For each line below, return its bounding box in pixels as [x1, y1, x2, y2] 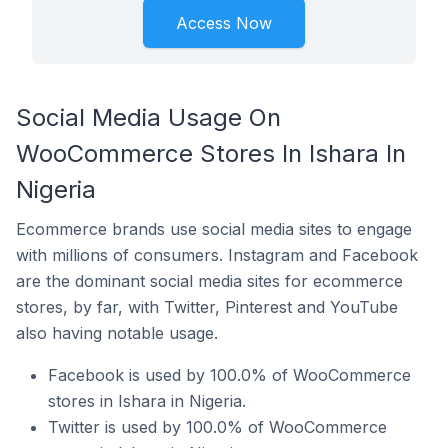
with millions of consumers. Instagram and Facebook [16, 245, 418, 265]
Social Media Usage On [16, 103, 281, 132]
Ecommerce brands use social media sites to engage [16, 219, 412, 239]
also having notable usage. [16, 323, 218, 343]
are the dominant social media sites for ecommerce [16, 271, 403, 291]
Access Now [176, 13, 272, 33]
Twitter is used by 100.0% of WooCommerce [48, 417, 387, 437]
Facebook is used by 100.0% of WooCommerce [48, 365, 411, 385]
